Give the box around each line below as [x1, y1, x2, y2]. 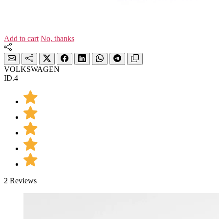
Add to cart [4, 34, 39, 43]
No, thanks [41, 34, 74, 43]
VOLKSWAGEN [4, 65, 60, 73]
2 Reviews [4, 176, 37, 185]
